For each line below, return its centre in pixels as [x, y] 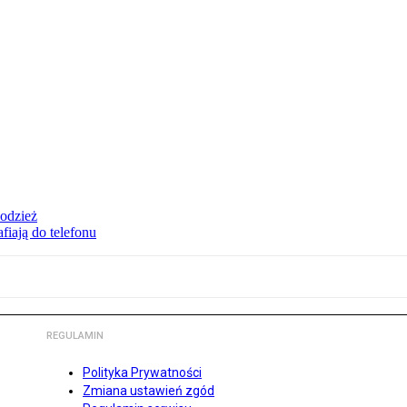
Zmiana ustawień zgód [149, 391]
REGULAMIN [75, 336]
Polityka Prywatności [142, 373]
